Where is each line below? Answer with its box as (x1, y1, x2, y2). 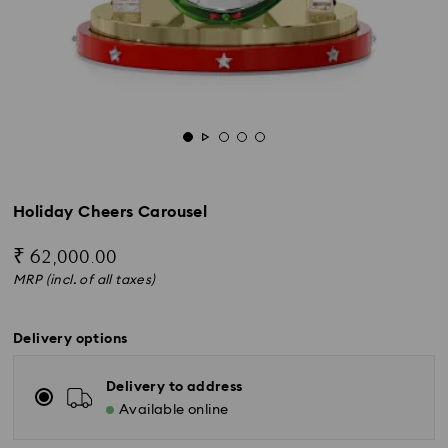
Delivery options (13, 332, 128, 346)
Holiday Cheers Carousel (13, 204, 208, 220)
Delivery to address (106, 380, 243, 394)
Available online (119, 403, 229, 417)
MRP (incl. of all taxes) (13, 274, 156, 287)
